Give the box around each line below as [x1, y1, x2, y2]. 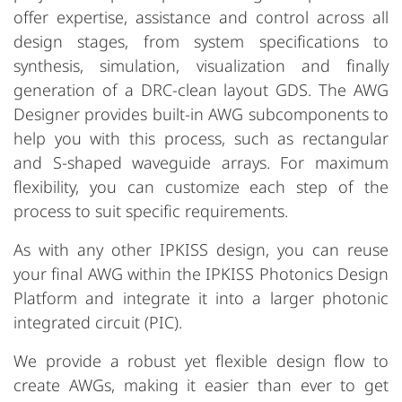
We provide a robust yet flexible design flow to [13, 349, 389, 371]
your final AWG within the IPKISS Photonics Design [13, 262, 389, 284]
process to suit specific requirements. [13, 199, 288, 222]
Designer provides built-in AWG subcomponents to [13, 102, 389, 125]
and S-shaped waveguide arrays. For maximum [13, 151, 389, 173]
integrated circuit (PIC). [13, 310, 182, 333]
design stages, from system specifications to [13, 30, 389, 52]
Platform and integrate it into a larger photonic [13, 286, 389, 309]
